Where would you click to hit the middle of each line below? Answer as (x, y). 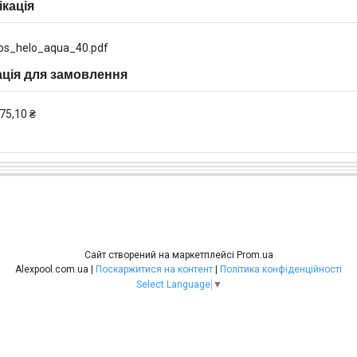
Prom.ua (255, 255)
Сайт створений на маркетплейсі (160, 255)
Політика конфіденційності (281, 269)
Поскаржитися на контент (154, 269)
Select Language (173, 284)
